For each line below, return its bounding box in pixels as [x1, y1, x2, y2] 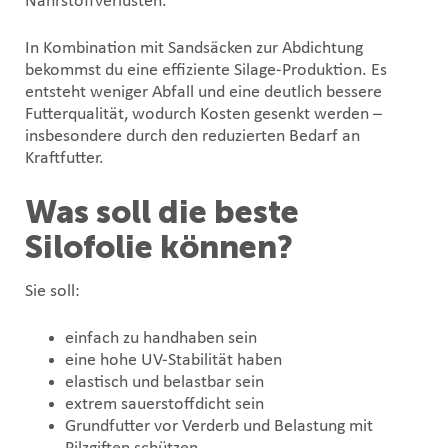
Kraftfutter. [25, 148, 104, 168]
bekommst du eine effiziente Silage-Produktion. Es [25, 60, 387, 80]
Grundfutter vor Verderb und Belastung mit [65, 416, 373, 436]
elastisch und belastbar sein [65, 372, 264, 392]
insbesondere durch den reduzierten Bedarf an [25, 126, 360, 146]
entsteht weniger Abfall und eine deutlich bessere [25, 82, 382, 102]
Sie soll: [25, 281, 80, 301]
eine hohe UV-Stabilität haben [65, 350, 282, 370]
